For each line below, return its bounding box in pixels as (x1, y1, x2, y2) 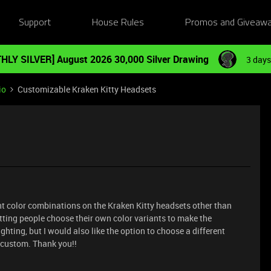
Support (18, 18, 51, 28)
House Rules (92, 18, 145, 28)
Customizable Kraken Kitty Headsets (18, 83, 156, 95)
